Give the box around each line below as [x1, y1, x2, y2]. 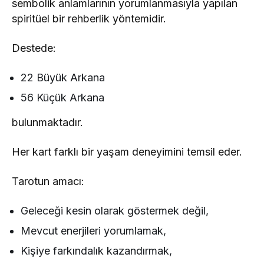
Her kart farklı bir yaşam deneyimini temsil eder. [12, 146, 243, 159]
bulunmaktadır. [12, 116, 83, 129]
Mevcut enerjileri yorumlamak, [21, 225, 167, 237]
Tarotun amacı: [12, 175, 85, 188]
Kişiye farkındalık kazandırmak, [21, 245, 173, 258]
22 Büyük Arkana [21, 71, 105, 84]
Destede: [12, 42, 56, 55]
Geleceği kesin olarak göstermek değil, [21, 204, 209, 217]
